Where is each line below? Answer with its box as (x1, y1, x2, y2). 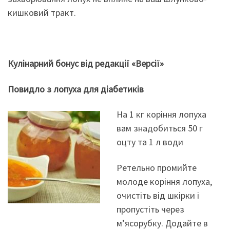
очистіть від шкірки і (116, 189, 199, 201)
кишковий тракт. (8, 7, 76, 19)
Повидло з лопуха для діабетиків (8, 83, 144, 95)
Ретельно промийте (116, 161, 197, 174)
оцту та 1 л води (116, 136, 183, 148)
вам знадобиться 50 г (116, 122, 203, 135)
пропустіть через (116, 203, 184, 215)
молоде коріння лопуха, (116, 175, 212, 187)
